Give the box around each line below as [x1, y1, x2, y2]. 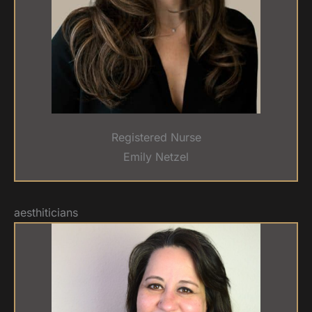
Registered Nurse [111, 130, 201, 145]
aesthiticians [14, 205, 78, 220]
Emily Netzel [123, 150, 189, 164]
